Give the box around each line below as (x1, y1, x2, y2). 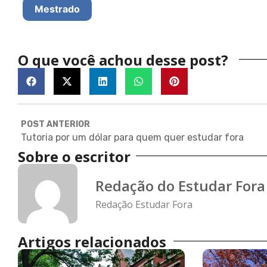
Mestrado (35, 2, 80, 15)
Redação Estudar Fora (95, 198, 193, 212)
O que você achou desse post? (18, 49, 228, 70)
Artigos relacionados (18, 231, 166, 252)
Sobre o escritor (18, 146, 131, 166)
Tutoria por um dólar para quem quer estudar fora (21, 131, 244, 143)
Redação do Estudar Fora (95, 176, 265, 196)
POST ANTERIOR (21, 119, 90, 129)
